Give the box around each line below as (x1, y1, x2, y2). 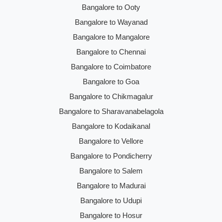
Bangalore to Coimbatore (71, 62, 151, 71)
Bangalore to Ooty (82, 3, 140, 12)
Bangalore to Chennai (76, 48, 146, 56)
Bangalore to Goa (83, 77, 139, 86)
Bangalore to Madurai (76, 181, 146, 190)
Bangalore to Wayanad (74, 18, 148, 27)
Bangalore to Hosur (80, 211, 142, 220)
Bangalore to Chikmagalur (69, 92, 153, 101)
